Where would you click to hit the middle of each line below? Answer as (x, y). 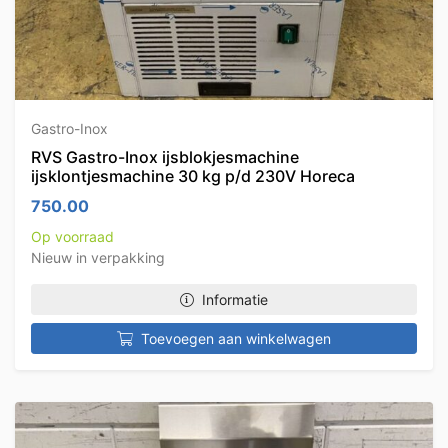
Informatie (235, 299)
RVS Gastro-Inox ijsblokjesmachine (165, 157)
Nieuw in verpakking (98, 257)
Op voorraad (72, 236)
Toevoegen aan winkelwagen (236, 338)
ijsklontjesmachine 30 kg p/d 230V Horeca (193, 176)
